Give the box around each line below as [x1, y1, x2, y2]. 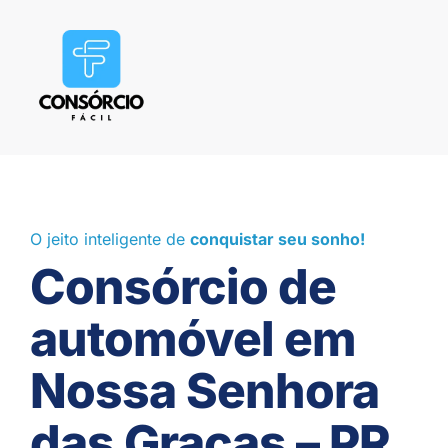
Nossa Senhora [30, 361, 379, 421]
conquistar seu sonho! [190, 229, 365, 250]
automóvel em [30, 309, 356, 369]
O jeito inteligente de [30, 229, 190, 250]
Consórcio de [30, 257, 336, 317]
